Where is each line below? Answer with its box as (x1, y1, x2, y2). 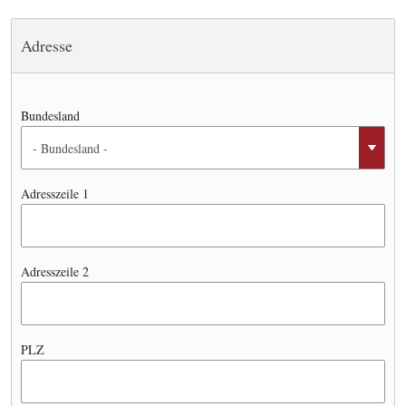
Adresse (21, 34, 72, 56)
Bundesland (21, 107, 80, 124)
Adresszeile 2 (21, 263, 89, 280)
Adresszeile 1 (21, 185, 89, 202)
